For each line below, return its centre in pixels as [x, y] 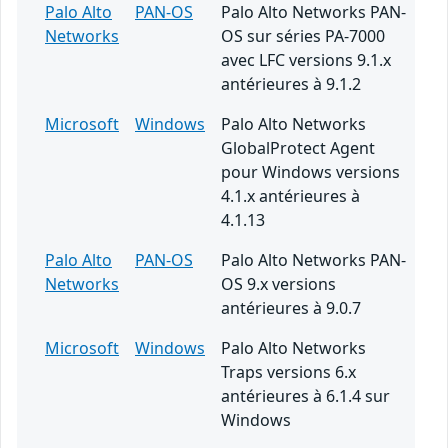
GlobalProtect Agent [298, 148]
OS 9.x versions [278, 284]
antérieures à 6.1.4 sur [305, 396]
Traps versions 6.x [288, 372]
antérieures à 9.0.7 [291, 308]
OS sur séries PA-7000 [303, 36]
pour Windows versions [310, 172]
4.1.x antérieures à [290, 196]
